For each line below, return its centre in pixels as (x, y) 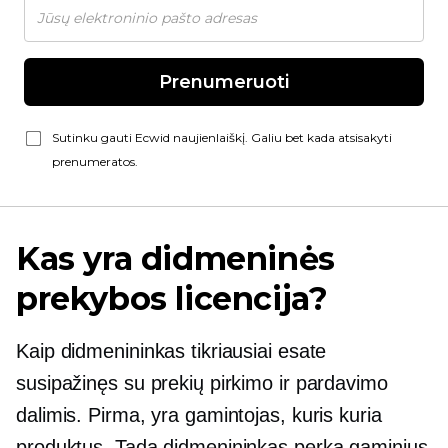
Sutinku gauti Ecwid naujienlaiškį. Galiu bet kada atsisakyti (222, 137)
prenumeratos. (95, 161)
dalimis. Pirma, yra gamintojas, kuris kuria (199, 415)
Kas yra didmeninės (175, 258)
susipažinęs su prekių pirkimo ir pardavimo (202, 383)
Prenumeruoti (224, 82)
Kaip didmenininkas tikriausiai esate (171, 351)
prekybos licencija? (172, 298)
